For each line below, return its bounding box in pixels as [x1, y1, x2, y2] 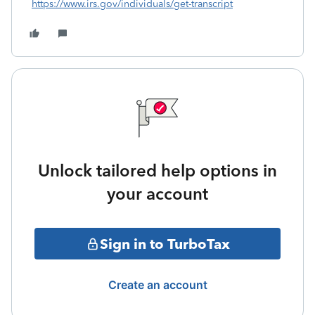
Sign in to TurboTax [99, 235, 230, 252]
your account [107, 184, 208, 204]
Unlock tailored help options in [38, 160, 277, 181]
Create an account [108, 278, 207, 292]
